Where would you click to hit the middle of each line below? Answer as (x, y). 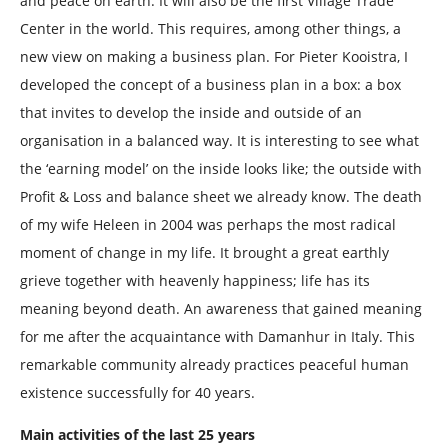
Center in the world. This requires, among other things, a (210, 29)
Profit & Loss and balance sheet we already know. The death (221, 197)
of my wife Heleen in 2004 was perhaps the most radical (208, 225)
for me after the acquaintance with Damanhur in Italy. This (217, 337)
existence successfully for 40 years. (137, 393)
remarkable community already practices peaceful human (214, 365)
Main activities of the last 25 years (137, 435)
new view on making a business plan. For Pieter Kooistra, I (214, 57)
